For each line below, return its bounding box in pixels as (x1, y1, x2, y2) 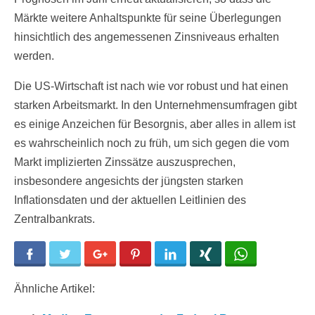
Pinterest (143, 247, 185, 262)
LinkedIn (178, 247, 219, 262)
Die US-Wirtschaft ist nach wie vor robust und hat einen (14, 80, 288, 93)
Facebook (37, 247, 81, 262)
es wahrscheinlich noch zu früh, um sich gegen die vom (14, 137, 289, 150)
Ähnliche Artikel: (14, 283, 95, 295)
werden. (14, 50, 54, 63)
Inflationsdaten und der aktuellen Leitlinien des (14, 194, 246, 207)
